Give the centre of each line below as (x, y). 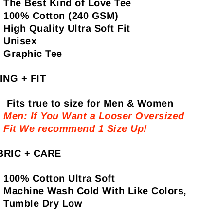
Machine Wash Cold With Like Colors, (95, 191)
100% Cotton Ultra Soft (59, 178)
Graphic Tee (33, 54)
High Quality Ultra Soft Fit (67, 28)
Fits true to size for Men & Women (88, 103)
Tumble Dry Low (43, 204)
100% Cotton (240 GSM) (61, 16)
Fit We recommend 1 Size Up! (75, 129)
